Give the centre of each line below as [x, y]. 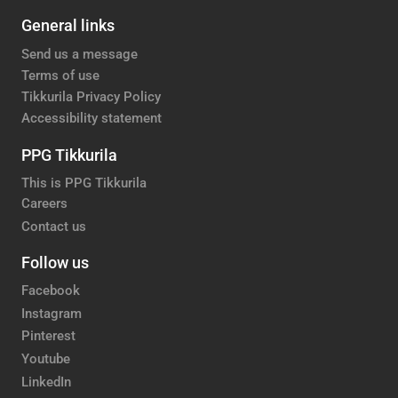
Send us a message [80, 54]
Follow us [55, 263]
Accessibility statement [92, 118]
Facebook [51, 290]
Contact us [54, 227]
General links [68, 25]
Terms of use [60, 75]
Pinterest [48, 336]
